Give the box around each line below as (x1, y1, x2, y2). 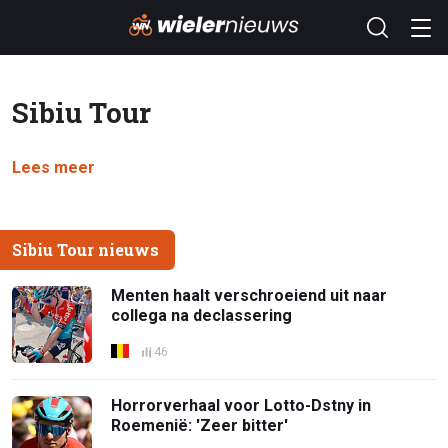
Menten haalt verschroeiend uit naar (111, 286, 388, 305)
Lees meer (12, 158, 95, 177)
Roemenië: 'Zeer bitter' (111, 415, 289, 435)
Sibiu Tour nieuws (12, 238, 159, 260)
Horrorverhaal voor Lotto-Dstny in (111, 395, 372, 415)
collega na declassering (111, 306, 293, 325)
